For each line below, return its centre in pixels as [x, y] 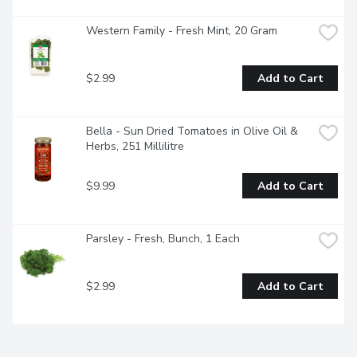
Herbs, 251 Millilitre [135, 147]
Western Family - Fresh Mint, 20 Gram [182, 31]
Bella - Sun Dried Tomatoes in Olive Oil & [192, 131]
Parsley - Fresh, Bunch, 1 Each [163, 239]
